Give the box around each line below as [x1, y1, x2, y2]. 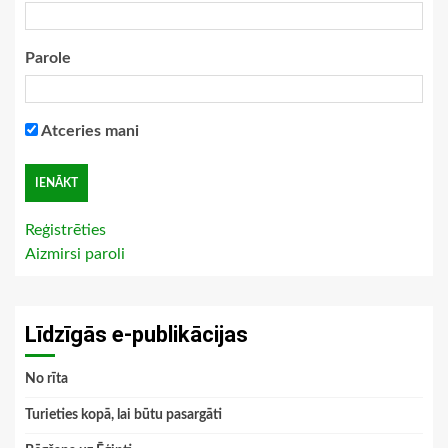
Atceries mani [38, 122, 139, 139]
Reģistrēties [25, 221, 106, 238]
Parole [25, 49, 71, 66]
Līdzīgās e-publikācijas [25, 321, 248, 347]
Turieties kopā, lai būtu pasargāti [25, 407, 222, 422]
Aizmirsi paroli [25, 245, 125, 262]
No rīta [25, 371, 68, 386]
